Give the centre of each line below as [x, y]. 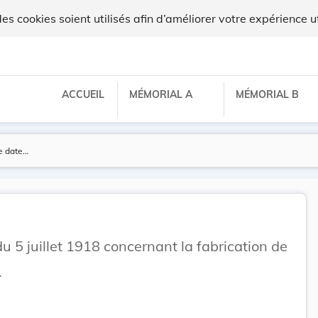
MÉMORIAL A [162, 94]
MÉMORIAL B [269, 94]
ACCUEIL [83, 94]
